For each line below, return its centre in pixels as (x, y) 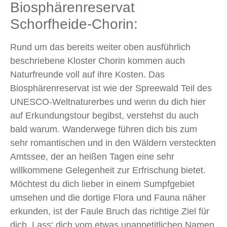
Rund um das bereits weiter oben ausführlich (100, 47)
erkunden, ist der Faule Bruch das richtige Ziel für (110, 211)
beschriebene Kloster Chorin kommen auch (98, 61)
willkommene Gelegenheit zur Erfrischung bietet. (108, 170)
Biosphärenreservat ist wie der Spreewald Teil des (111, 88)
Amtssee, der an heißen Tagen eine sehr (92, 156)
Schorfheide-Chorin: (74, 24)
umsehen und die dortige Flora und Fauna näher (108, 197)
